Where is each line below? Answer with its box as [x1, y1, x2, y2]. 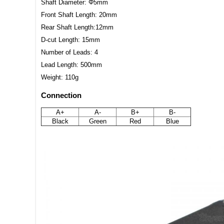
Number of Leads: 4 [41, 48, 98, 56]
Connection [41, 91, 81, 100]
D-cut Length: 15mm [41, 36, 100, 44]
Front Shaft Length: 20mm [41, 11, 117, 19]
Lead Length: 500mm [41, 61, 102, 69]
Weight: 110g [41, 73, 78, 81]
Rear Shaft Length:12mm [41, 23, 113, 31]
